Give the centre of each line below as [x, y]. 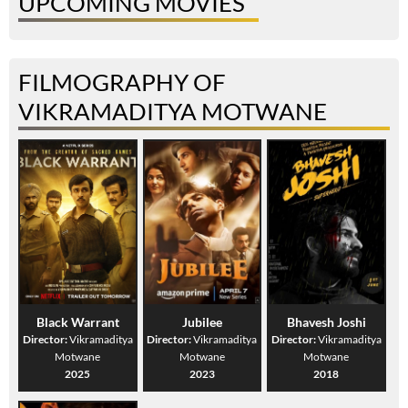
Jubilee [202, 322]
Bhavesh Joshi [326, 322]
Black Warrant [77, 322]
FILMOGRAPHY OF [122, 82]
